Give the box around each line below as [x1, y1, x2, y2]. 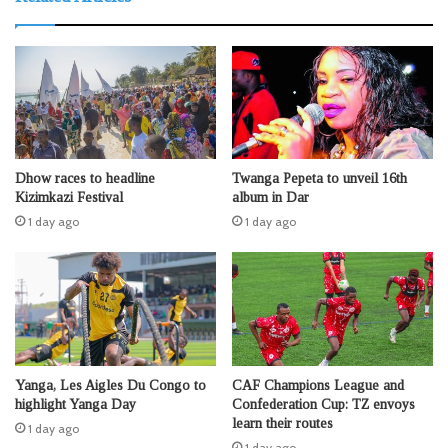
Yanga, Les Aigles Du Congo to [15, 377, 206, 393]
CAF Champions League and [232, 377, 404, 393]
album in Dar [232, 190, 309, 206]
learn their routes [232, 415, 333, 431]
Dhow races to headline [15, 171, 155, 187]
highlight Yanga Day [15, 396, 136, 412]
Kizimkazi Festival [15, 190, 123, 206]
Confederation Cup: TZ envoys [232, 396, 415, 412]
